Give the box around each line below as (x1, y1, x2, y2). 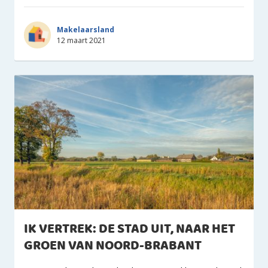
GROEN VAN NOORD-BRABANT (24, 236, 202, 257)
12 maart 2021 (57, 35, 106, 45)
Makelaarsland (57, 24, 114, 35)
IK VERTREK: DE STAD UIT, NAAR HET (24, 219, 235, 240)
